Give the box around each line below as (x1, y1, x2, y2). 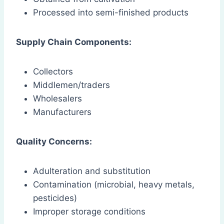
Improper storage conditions (33, 206, 145, 217)
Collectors (33, 66, 73, 77)
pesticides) (33, 193, 77, 203)
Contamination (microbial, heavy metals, (33, 179, 194, 190)
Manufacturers (33, 107, 91, 117)
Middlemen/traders (33, 80, 110, 90)
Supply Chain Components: (16, 37, 131, 47)
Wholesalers (33, 93, 82, 104)
